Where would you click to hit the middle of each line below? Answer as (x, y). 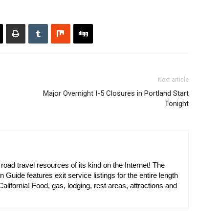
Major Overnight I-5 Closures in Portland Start (116, 93)
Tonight (177, 104)
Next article (173, 80)
